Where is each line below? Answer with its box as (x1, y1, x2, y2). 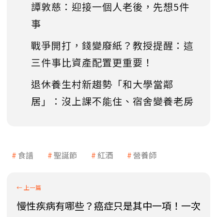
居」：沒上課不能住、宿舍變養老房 (31, 93, 194, 108)
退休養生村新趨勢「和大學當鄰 (31, 77, 173, 91)
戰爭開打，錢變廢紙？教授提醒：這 (31, 38, 194, 52)
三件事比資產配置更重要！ (31, 55, 153, 69)
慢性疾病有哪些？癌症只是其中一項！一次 (16, 198, 201, 213)
